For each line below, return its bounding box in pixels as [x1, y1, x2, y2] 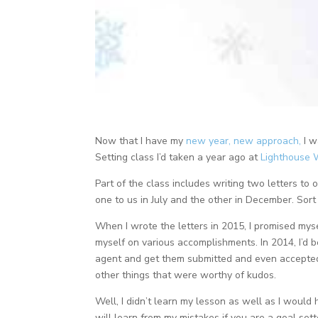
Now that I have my [95, 133, 187, 148]
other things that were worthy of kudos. [95, 268, 277, 282]
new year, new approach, [186, 133, 302, 148]
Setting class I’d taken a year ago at [95, 150, 261, 164]
